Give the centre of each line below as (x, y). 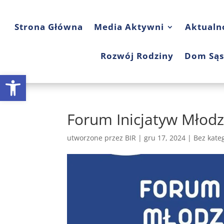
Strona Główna (49, 27)
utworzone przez (96, 138)
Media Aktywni (129, 27)
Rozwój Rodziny (137, 56)
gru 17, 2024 (165, 138)
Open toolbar (31, 79)
